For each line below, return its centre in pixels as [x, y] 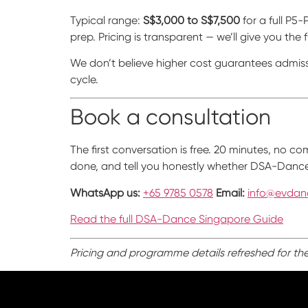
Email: [230, 192]
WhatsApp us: [105, 192]
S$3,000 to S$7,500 [191, 20]
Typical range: [107, 20]
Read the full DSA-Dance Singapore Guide [177, 219]
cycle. [84, 80]
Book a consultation [170, 118]
